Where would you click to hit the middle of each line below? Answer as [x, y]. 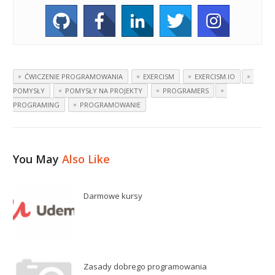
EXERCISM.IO [215, 77]
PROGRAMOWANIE [110, 105]
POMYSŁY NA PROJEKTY [104, 91]
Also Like [86, 159]
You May [38, 159]
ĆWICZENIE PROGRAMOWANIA [74, 77]
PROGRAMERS [186, 91]
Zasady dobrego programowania [145, 267]
